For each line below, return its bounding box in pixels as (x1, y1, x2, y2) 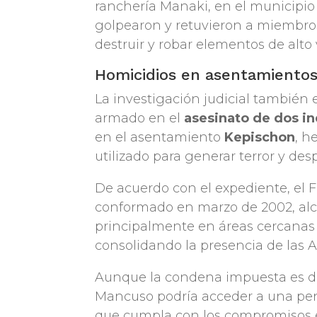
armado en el (95, 110, 185, 127)
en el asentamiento (95, 129, 225, 146)
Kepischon (224, 129, 296, 146)
